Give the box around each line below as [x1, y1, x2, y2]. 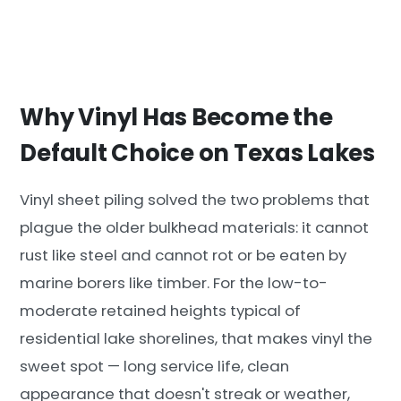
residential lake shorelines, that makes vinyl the [20, 328, 373, 350]
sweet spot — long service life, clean [20, 355, 290, 378]
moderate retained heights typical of [20, 300, 302, 322]
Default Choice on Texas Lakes [20, 136, 375, 169]
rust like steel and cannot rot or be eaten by [20, 244, 347, 267]
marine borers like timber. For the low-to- [20, 272, 328, 294]
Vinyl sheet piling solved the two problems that [20, 189, 371, 211]
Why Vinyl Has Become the [20, 100, 333, 133]
